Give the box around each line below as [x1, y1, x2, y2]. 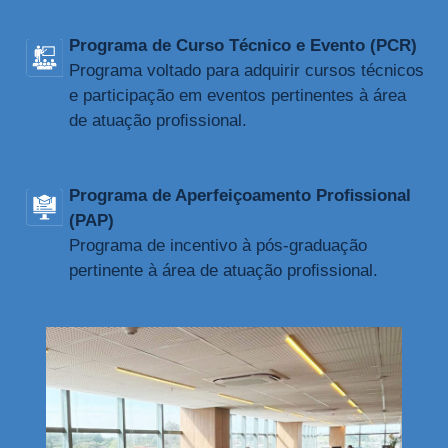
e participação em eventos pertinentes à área [68, 86, 406, 106]
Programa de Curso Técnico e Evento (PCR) [68, 36, 417, 56]
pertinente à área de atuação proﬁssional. [68, 260, 378, 280]
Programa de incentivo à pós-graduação [68, 235, 367, 255]
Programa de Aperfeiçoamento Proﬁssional [68, 185, 411, 205]
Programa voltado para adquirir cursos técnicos [68, 61, 424, 81]
